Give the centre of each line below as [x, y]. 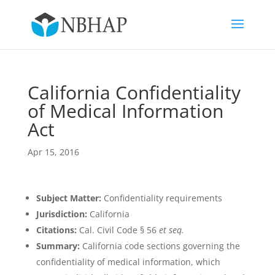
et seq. [171, 230]
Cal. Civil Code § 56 [118, 230]
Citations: [56, 230]
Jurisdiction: [61, 214]
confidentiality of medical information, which [128, 262]
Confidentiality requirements [161, 198]
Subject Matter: [68, 198]
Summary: [58, 246]
